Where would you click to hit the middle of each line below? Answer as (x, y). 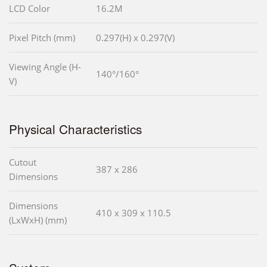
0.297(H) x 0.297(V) (135, 38)
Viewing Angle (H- (45, 67)
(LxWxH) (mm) (38, 220)
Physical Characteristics (75, 129)
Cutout (23, 162)
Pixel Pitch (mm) (42, 38)
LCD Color (30, 9)
